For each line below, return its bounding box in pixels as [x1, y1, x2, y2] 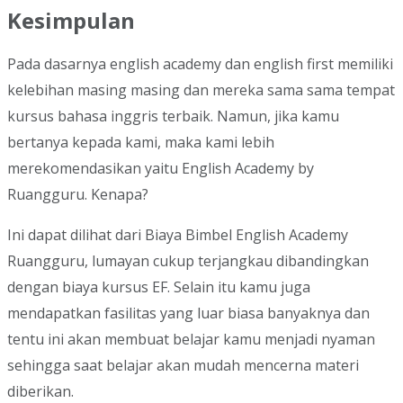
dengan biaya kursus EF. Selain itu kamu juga [7, 276, 310, 297]
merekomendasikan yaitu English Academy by [7, 157, 314, 178]
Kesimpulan [7, 4, 135, 35]
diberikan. [7, 381, 74, 401]
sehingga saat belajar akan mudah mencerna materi [7, 354, 359, 375]
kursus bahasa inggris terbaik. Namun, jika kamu [7, 105, 339, 126]
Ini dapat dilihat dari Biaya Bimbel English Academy [7, 224, 348, 245]
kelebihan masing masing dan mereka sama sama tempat [7, 79, 395, 100]
